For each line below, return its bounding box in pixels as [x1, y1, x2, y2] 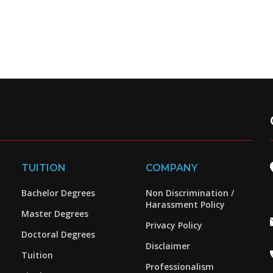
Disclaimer [145, 240, 190, 252]
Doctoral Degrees [21, 229, 96, 241]
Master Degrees [21, 208, 89, 220]
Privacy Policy [145, 219, 202, 232]
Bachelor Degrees [21, 187, 96, 199]
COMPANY [145, 162, 197, 174]
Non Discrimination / [145, 187, 234, 199]
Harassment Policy [145, 199, 225, 211]
